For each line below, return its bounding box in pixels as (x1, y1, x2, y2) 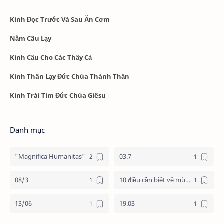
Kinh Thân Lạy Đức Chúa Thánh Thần (10, 72, 129, 81)
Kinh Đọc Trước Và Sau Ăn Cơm (10, 15, 110, 24)
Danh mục (10, 125, 47, 135)
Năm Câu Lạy (10, 34, 51, 43)
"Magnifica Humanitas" (15, 152, 85, 161)
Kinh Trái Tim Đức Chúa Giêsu (10, 91, 106, 100)
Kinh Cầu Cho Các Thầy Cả (10, 53, 92, 62)
